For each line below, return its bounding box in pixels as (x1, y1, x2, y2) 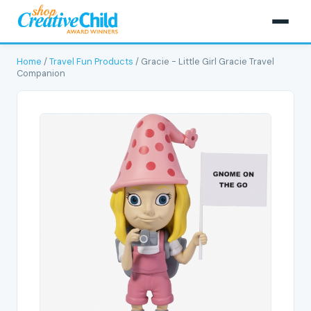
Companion (17, 67, 65, 79)
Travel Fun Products (49, 56, 133, 67)
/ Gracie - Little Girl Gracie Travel (133, 56, 274, 67)
